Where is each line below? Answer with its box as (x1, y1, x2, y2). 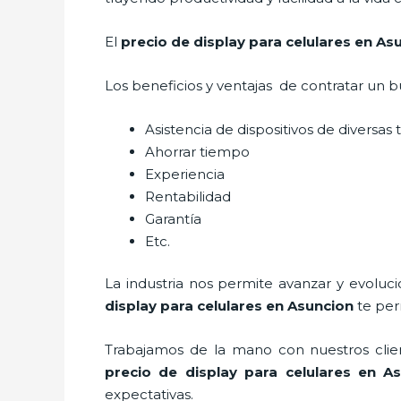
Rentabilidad (145, 187, 231, 205)
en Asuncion (266, 297, 354, 314)
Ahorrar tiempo (145, 142, 250, 160)
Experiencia (145, 165, 225, 183)
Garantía (145, 209, 201, 227)
